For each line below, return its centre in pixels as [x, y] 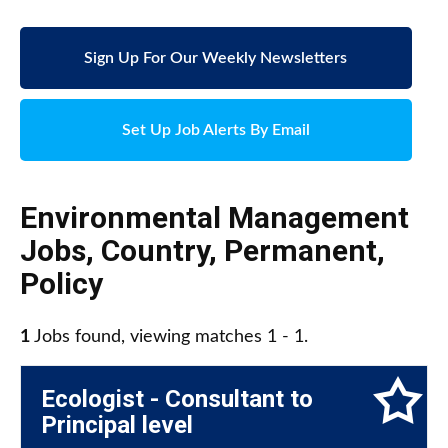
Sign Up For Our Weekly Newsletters [216, 58]
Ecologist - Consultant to [177, 399]
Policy [61, 284]
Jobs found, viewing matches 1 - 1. [169, 337]
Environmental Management [214, 218]
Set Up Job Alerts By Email [215, 130]
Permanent [300, 251]
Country [155, 251]
